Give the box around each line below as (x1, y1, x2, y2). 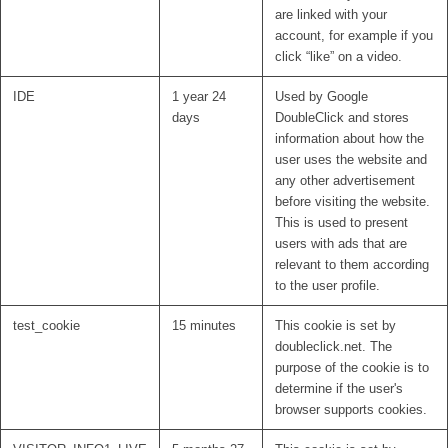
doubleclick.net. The (275, 339, 392, 355)
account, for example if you (275, 28, 433, 44)
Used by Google (275, 89, 368, 105)
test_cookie (13, 318, 80, 334)
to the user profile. (275, 278, 380, 294)
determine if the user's (275, 381, 403, 397)
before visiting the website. (275, 194, 430, 210)
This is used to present (275, 215, 408, 231)
